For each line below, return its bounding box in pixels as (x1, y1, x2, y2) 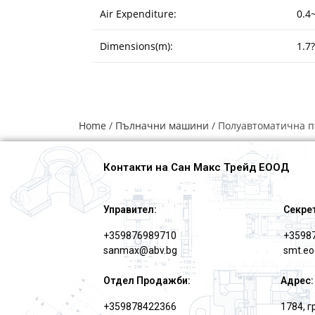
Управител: (103, 203, 157, 215)
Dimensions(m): (100, 39, 173, 53)
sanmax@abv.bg (103, 244, 177, 256)
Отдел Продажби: (103, 274, 191, 286)
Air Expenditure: (100, 7, 176, 20)
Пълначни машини (115, 118, 209, 132)
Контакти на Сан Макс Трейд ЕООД (103, 160, 289, 174)
